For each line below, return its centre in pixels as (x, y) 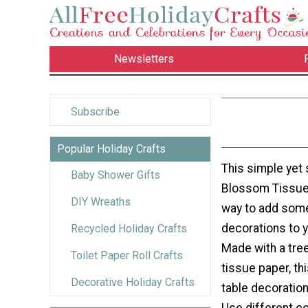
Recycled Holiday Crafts (129, 228)
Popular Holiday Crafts (111, 148)
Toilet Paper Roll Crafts (127, 255)
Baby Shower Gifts (115, 175)
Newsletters (144, 59)
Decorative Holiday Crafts (133, 282)
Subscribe (95, 111)
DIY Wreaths (101, 201)
